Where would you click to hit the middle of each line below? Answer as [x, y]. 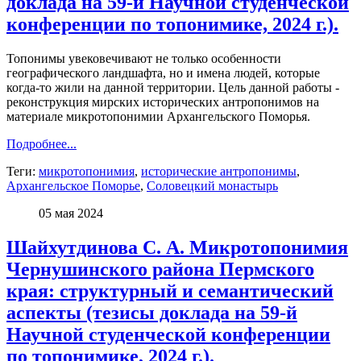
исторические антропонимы [219, 172]
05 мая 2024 [71, 214]
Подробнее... [41, 144]
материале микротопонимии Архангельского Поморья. [160, 117]
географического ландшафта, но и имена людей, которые [163, 73]
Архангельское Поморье [73, 186]
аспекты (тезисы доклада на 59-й [152, 313]
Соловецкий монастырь [212, 186]
